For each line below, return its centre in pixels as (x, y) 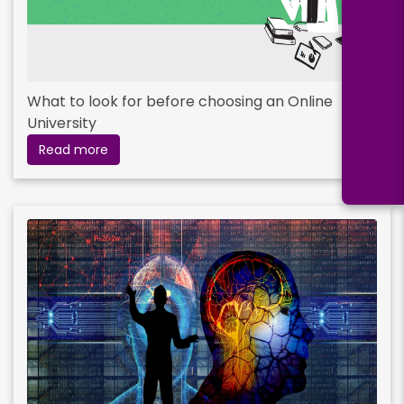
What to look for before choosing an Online (180, 101)
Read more (73, 149)
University (62, 123)
